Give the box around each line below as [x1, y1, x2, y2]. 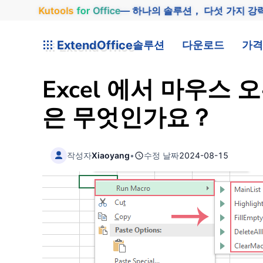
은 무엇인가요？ [42, 102, 213, 134]
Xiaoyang [92, 150, 130, 160]
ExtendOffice [54, 38, 133, 52]
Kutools [37, 4, 73, 16]
